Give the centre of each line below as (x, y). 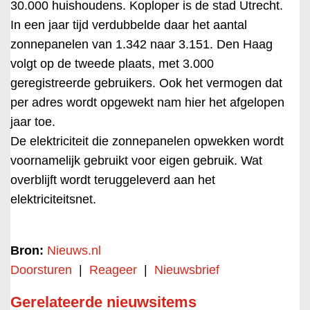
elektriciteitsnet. (53, 199)
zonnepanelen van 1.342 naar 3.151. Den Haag (142, 44)
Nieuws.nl (74, 250)
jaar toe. (33, 122)
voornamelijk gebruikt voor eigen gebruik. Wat (136, 161)
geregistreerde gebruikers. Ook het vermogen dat (146, 83)
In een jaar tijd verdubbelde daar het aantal (129, 25)
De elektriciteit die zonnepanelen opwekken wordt (147, 141)
